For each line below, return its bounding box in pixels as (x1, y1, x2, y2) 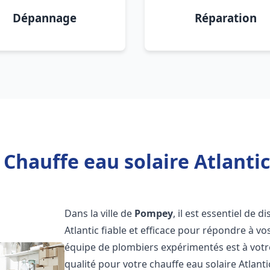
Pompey (134, 207, 174, 220)
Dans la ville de (64, 207, 135, 220)
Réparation (194, 10, 257, 25)
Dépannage (13, 10, 77, 25)
